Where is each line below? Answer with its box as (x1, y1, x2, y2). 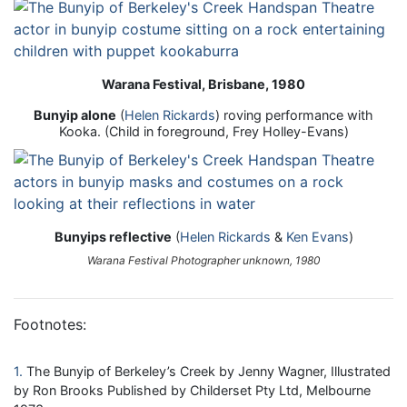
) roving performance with (215, 106, 373, 123)
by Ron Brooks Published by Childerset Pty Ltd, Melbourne (14, 382, 371, 398)
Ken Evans (285, 228, 349, 244)
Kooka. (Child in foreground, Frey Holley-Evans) (58, 123, 349, 139)
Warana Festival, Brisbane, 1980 (102, 75, 305, 92)
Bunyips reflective (54, 228, 172, 244)
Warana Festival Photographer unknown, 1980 (86, 253, 321, 267)
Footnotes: (14, 314, 86, 333)
